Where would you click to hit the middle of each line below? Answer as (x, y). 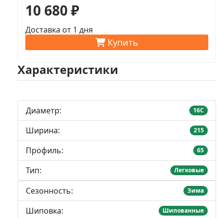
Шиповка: (45, 210)
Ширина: (43, 130)
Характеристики (68, 69)
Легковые (189, 170)
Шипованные (183, 210)
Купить (122, 42)
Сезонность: (49, 191)
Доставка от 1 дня (59, 29)
